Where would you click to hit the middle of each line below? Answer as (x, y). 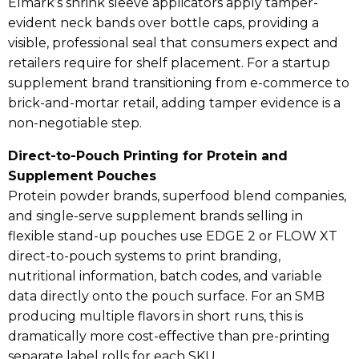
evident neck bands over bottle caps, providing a (163, 23)
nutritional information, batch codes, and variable (165, 276)
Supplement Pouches (82, 176)
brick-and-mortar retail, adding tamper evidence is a (174, 103)
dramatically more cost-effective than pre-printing (169, 337)
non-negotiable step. (75, 123)
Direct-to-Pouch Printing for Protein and (148, 156)
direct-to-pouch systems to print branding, (144, 256)
